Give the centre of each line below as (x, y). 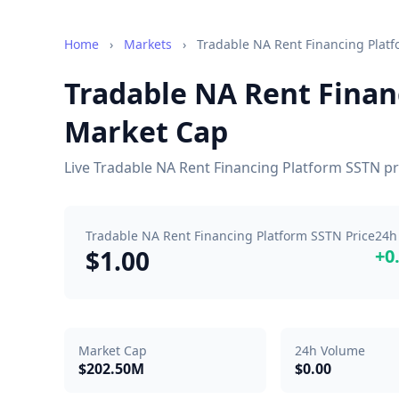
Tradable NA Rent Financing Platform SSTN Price (230, 236)
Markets (148, 44)
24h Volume (330, 350)
